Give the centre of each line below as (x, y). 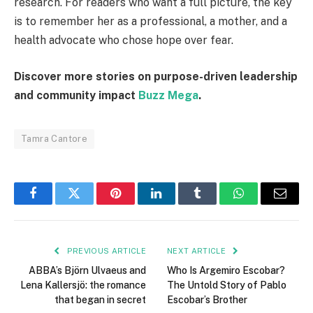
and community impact (76, 95)
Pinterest (136, 204)
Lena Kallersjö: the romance (83, 285)
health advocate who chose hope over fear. (124, 41)
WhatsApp (265, 204)
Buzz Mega (168, 95)
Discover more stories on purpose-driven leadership (156, 76)
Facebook (56, 204)
